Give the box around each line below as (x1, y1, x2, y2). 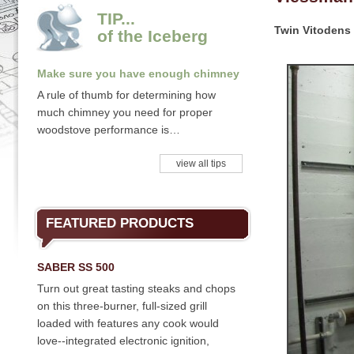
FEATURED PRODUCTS (46, 216, 194, 231)
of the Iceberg (97, 27, 208, 45)
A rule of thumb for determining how (37, 88, 216, 101)
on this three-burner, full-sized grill (37, 299, 207, 312)
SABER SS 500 (37, 261, 115, 273)
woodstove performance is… (37, 123, 180, 136)
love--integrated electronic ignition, (37, 334, 209, 347)
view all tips (176, 158, 226, 169)
